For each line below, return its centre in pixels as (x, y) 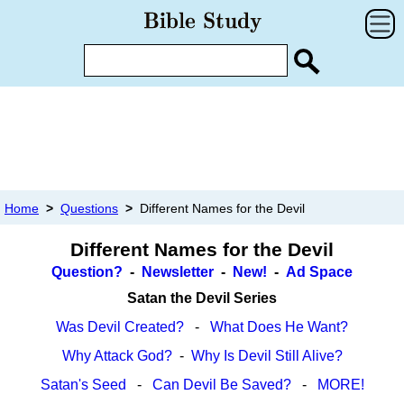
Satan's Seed (83, 385)
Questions (89, 209)
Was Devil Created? (120, 327)
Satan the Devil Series (202, 298)
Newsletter (178, 272)
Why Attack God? (117, 356)
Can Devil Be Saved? (221, 385)
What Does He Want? (279, 327)
